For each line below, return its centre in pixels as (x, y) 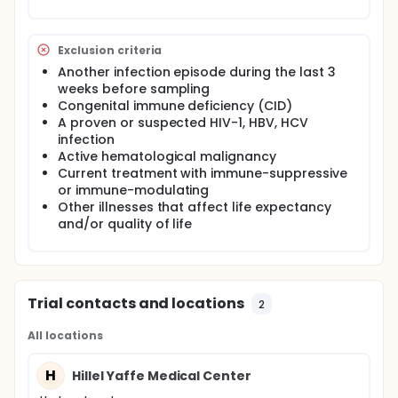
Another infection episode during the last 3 (197, 72)
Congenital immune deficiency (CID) (175, 106)
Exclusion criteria (110, 50)
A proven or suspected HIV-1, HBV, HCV (183, 123)
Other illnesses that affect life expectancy (195, 207)
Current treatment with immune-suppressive (203, 173)
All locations (65, 335)
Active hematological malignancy (167, 156)
